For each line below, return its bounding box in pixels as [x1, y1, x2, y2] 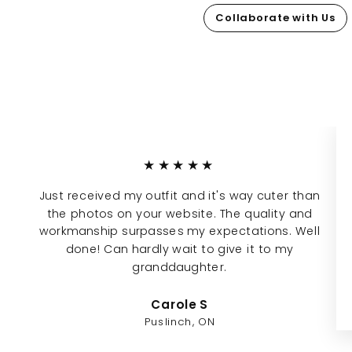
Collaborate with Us [215, 9, 335, 25]
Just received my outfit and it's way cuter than [38, 187, 321, 203]
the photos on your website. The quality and [46, 205, 313, 222]
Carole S [151, 295, 208, 313]
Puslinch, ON [144, 314, 215, 330]
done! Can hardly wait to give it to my [65, 241, 294, 257]
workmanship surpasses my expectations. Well [38, 223, 321, 240]
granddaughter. [132, 258, 227, 275]
